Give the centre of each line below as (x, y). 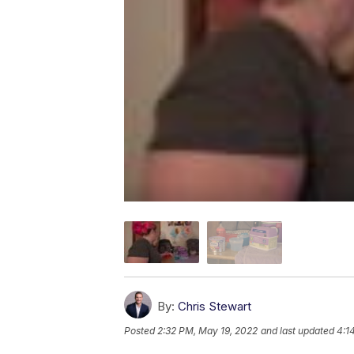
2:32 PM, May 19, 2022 (207, 330)
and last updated (298, 330)
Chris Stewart (215, 306)
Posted (141, 330)
